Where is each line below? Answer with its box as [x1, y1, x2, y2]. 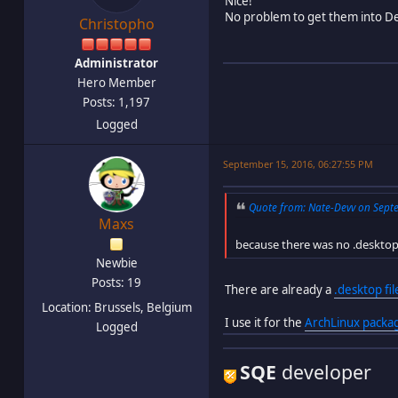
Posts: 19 [92, 274, 141, 291]
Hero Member [76, 74, 156, 91]
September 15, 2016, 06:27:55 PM [223, 156, 373, 171]
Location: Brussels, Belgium [41, 298, 192, 315]
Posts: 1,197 [83, 93, 150, 110]
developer [276, 358, 371, 385]
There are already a [225, 281, 334, 298]
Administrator [75, 54, 158, 71]
